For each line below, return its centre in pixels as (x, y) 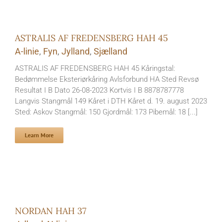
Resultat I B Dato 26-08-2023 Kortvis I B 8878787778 (99, 90)
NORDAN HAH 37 (51, 211)
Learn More (39, 135)
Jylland (76, 51)
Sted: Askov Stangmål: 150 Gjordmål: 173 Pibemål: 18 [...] (106, 112)
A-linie (27, 51)
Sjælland (111, 51)
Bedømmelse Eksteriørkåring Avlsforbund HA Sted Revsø (107, 79)
